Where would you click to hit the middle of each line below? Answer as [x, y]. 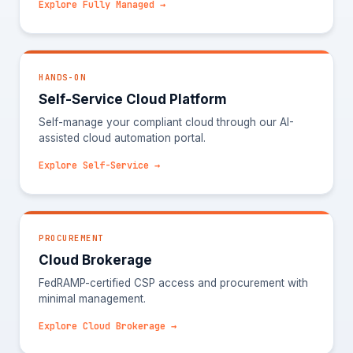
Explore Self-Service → [99, 165]
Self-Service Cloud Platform [133, 99]
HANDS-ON [62, 77]
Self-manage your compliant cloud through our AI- [166, 122]
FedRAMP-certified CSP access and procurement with [173, 283]
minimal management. [92, 299]
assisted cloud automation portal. [122, 138]
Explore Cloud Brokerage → [108, 326]
